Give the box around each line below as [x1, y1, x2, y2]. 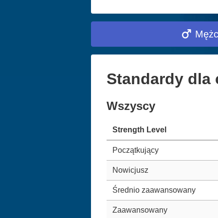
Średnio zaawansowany [112, 185, 196, 194]
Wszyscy [107, 99, 155, 112]
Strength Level [112, 125, 166, 134]
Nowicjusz [112, 165, 148, 174]
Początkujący [112, 145, 159, 154]
